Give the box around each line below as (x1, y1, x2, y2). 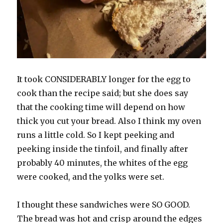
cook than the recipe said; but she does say (17, 88, 189, 98)
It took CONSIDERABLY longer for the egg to (17, 74, 191, 84)
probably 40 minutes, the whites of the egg (17, 157, 188, 168)
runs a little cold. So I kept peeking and (17, 129, 175, 140)
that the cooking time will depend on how (17, 102, 186, 112)
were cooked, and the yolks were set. (17, 171, 167, 182)
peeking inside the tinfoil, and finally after (17, 143, 189, 154)
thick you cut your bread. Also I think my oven (17, 115, 202, 126)
